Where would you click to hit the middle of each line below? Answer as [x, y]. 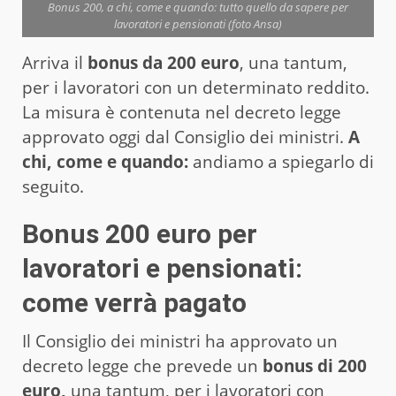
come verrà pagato [134, 302]
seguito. [55, 186]
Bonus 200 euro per [140, 233]
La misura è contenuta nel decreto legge [182, 112]
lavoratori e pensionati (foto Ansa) [198, 23]
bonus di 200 [312, 366]
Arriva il [55, 62]
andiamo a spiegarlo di [281, 161]
